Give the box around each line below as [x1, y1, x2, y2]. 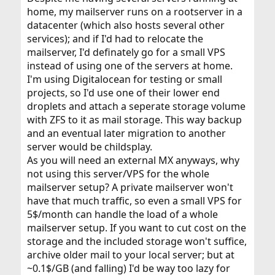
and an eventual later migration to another [26, 126, 226, 141]
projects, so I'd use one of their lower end [26, 86, 220, 100]
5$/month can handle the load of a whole [26, 207, 218, 222]
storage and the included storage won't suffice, [26, 234, 247, 249]
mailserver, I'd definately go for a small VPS [26, 45, 225, 60]
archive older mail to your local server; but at [26, 248, 234, 262]
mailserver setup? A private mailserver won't [26, 180, 233, 195]
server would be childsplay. [26, 140, 152, 154]
